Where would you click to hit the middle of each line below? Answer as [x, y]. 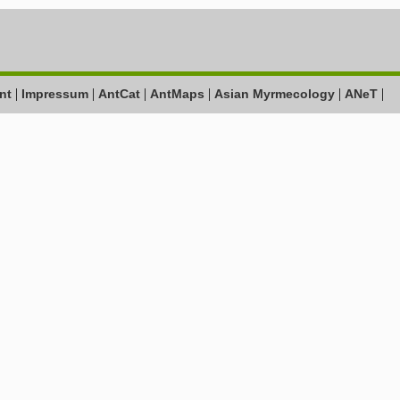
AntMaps [179, 94]
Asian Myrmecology [276, 94]
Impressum [55, 94]
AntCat [121, 94]
